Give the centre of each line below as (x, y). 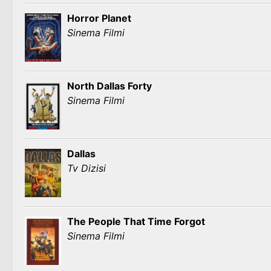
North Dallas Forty (109, 86)
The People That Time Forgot (136, 221)
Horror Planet (99, 18)
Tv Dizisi (87, 168)
